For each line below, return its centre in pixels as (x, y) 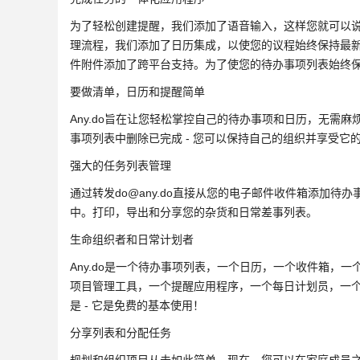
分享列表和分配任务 (121, 333)
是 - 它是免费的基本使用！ (137, 305)
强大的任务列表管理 (121, 166)
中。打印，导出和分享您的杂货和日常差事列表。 (194, 212)
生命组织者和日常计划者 (132, 239)
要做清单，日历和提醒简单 (137, 92)
